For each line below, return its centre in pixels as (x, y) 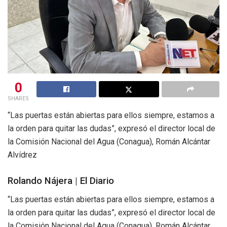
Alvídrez (22, 155)
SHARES (18, 99)
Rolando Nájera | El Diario (61, 181)
